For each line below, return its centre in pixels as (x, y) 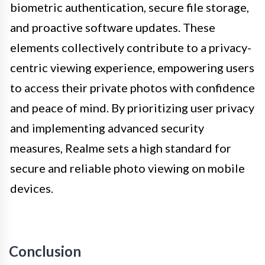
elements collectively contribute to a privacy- (131, 47)
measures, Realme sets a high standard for (121, 148)
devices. (32, 188)
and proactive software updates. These (113, 27)
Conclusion (45, 251)
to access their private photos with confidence (132, 87)
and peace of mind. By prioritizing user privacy (132, 107)
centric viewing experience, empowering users (132, 67)
